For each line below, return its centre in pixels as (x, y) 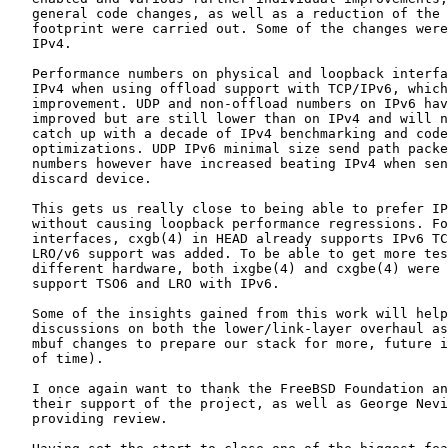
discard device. (80, 179)
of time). (56, 359)
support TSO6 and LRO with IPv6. (144, 284)
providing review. (88, 419)
